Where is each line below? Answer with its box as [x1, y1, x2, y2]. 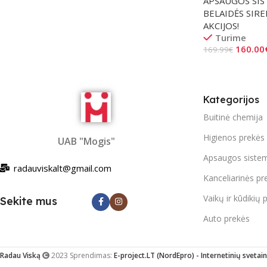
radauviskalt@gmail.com [13, 162, 111, 174]
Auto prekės [203, 212, 250, 224]
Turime [215, 31, 246, 44]
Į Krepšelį [210, 62, 246, 73]
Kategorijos [203, 93, 259, 105]
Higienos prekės [203, 131, 265, 143]
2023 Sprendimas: [49, 250, 114, 260]
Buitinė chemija [203, 111, 263, 123]
